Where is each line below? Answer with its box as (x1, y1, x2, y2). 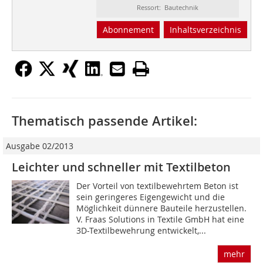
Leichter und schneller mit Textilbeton (12, 159, 231, 176)
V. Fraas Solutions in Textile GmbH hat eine (76, 214, 245, 225)
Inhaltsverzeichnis (169, 24, 241, 36)
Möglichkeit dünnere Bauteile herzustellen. (76, 203, 247, 214)
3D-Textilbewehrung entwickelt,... (76, 225, 207, 237)
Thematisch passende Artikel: (12, 112, 197, 130)
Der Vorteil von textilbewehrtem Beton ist (76, 180, 239, 192)
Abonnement (102, 24, 154, 36)
